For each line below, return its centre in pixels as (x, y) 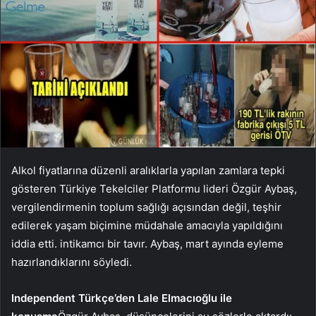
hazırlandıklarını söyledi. (72, 262)
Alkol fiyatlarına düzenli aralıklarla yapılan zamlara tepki (148, 170)
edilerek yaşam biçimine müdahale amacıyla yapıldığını (147, 225)
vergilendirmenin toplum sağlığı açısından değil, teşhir (146, 207)
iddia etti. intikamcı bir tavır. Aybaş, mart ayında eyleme (147, 243)
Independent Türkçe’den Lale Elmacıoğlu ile (122, 298)
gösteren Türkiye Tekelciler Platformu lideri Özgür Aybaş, (154, 188)
